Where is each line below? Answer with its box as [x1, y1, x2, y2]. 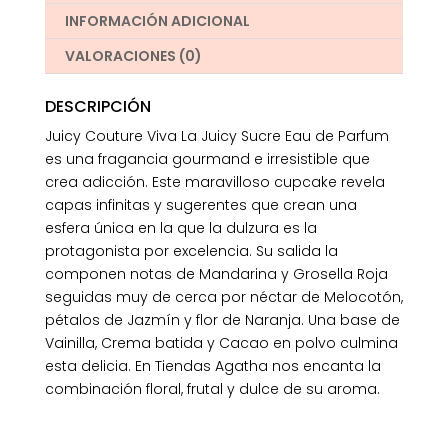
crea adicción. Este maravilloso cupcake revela [44, 172, 385, 193]
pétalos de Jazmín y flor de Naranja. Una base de [44, 310, 400, 331]
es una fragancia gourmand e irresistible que [44, 149, 370, 170]
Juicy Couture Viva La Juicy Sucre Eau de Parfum [44, 126, 389, 147]
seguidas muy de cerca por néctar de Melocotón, [44, 287, 403, 308]
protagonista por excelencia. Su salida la [44, 241, 338, 262]
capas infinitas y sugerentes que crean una [44, 195, 357, 216]
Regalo [43, 22, 94, 43]
